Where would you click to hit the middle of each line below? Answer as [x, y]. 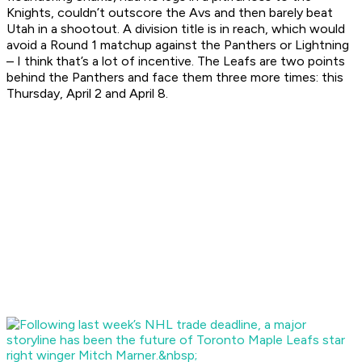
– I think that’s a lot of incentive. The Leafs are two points [176, 61]
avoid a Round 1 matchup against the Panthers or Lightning [178, 45]
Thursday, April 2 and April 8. [89, 94]
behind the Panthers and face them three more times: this [175, 78]
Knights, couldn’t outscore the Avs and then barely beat [170, 13]
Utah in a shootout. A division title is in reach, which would [176, 29]
